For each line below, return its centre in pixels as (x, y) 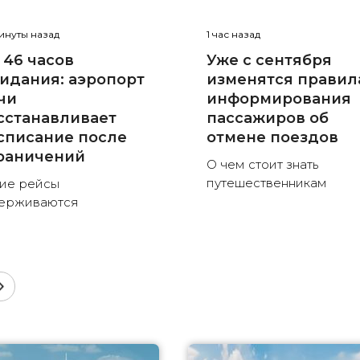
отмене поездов (273, 138)
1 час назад (234, 35)
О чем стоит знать (263, 165)
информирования (279, 99)
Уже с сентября (270, 61)
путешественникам (267, 183)
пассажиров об (268, 119)
